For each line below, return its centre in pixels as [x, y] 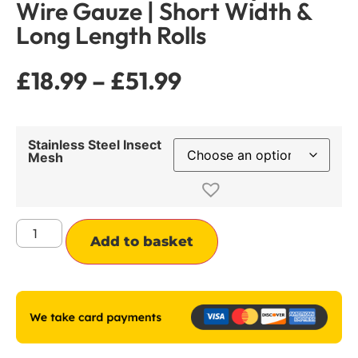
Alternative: [253, 230]
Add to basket [142, 241]
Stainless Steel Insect [95, 145]
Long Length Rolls [111, 35]
